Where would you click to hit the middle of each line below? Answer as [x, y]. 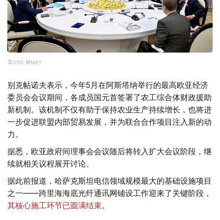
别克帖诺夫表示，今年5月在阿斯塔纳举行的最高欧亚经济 [108, 85]
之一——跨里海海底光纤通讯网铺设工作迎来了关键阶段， [110, 193]
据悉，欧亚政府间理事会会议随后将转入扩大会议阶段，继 [110, 151]
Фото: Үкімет [24, 62]
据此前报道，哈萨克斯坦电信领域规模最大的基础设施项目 [110, 181]
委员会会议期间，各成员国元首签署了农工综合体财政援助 [110, 97]
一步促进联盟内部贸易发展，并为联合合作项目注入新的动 [110, 122]
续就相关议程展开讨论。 [51, 164]
